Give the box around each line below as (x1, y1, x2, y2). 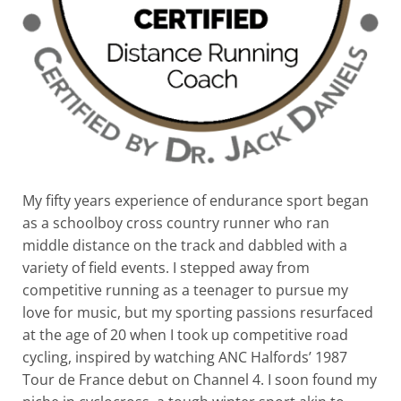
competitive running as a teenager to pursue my (22, 280, 348, 301)
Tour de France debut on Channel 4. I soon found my (22, 370, 377, 390)
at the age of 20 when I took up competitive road (22, 325, 348, 346)
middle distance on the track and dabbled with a (22, 235, 347, 256)
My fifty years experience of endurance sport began (22, 191, 369, 211)
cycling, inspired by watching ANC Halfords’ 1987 (22, 347, 347, 368)
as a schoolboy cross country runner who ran (22, 213, 329, 234)
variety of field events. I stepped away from (22, 258, 310, 278)
